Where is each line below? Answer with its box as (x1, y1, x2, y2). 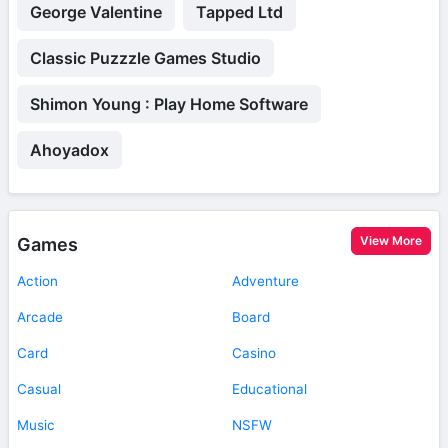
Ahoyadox (30, 139, 109, 160)
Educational (232, 380, 307, 397)
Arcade (17, 308, 63, 325)
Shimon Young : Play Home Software (30, 93, 308, 114)
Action (17, 272, 58, 289)
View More (360, 232, 422, 248)
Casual (17, 380, 61, 397)
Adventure (232, 272, 299, 289)
